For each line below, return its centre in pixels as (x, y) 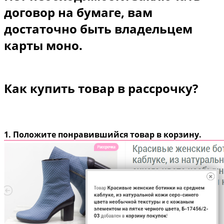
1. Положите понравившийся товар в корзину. (103, 134)
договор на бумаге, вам (78, 12)
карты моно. (43, 45)
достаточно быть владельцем (98, 29)
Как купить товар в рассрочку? (101, 88)
